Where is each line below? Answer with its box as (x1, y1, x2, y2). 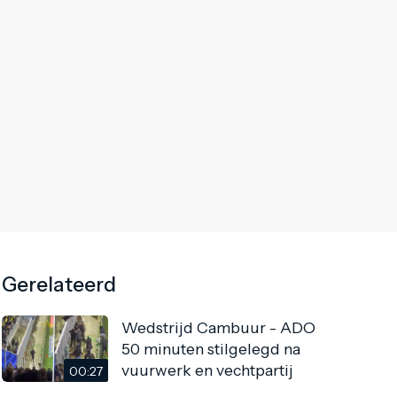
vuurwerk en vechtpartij (121, 360, 294, 379)
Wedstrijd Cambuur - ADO (121, 317, 316, 337)
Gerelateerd (2, 272, 117, 298)
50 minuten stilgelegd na (121, 339, 301, 358)
